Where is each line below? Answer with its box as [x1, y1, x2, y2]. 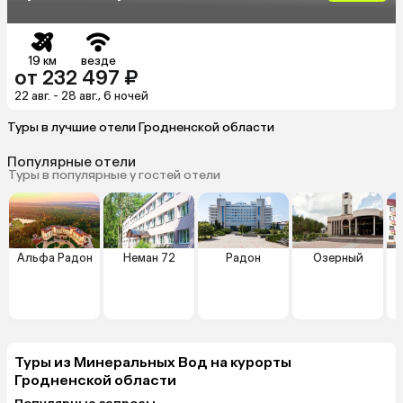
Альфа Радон [16, 250, 93, 264]
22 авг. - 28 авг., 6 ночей [14, 88, 148, 103]
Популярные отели [7, 153, 136, 170]
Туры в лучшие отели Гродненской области [7, 119, 274, 135]
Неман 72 [122, 250, 175, 264]
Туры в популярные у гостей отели [8, 166, 220, 183]
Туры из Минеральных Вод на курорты [14, 353, 291, 371]
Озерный [312, 250, 363, 264]
